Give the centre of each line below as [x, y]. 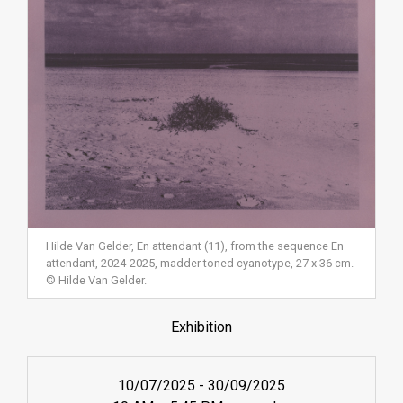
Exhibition [201, 327]
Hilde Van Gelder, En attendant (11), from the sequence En [195, 246]
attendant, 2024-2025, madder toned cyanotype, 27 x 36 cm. [200, 263]
